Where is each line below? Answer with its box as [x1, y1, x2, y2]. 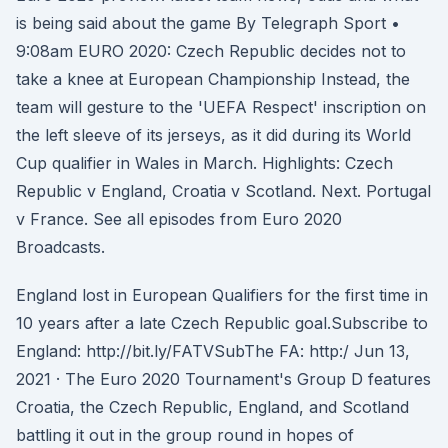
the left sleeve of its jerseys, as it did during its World [16, 125, 411, 145]
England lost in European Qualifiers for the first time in [16, 285, 428, 305]
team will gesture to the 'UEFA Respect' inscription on [16, 97, 426, 117]
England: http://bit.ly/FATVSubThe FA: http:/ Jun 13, [16, 341, 410, 361]
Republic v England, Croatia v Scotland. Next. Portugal [16, 181, 431, 201]
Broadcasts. [16, 237, 105, 257]
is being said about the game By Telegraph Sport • [16, 13, 400, 33]
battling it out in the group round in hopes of [16, 425, 354, 445]
